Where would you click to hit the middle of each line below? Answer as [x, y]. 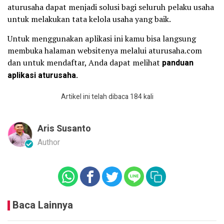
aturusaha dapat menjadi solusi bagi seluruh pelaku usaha [111, 7]
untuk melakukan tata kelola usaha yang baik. [89, 19]
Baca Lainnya [43, 205]
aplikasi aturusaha [42, 75]
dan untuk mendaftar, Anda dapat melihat [85, 62]
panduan [178, 63]
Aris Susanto [64, 128]
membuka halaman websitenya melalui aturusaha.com [105, 50]
